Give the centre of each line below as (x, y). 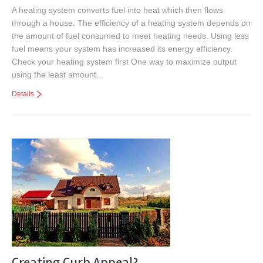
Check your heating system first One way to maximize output (124, 62)
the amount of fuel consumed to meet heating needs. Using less (130, 36)
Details (23, 94)
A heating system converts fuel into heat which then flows (117, 10)
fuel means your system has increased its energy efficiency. (122, 49)
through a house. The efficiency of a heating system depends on (131, 23)
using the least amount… (58, 75)
